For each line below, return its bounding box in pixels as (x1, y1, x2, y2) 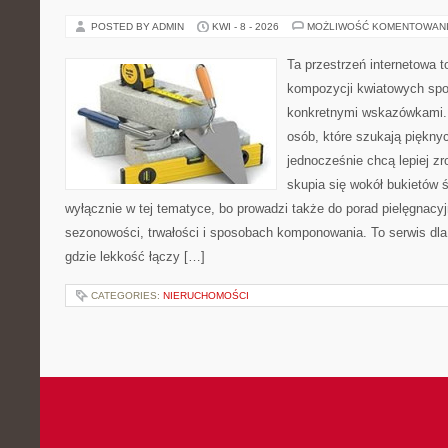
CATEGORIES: (91, 290, 163, 301)
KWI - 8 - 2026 (212, 21, 279, 32)
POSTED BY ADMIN (91, 21, 187, 32)
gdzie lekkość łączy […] (65, 249, 205, 264)
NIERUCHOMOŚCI (163, 290, 249, 301)
